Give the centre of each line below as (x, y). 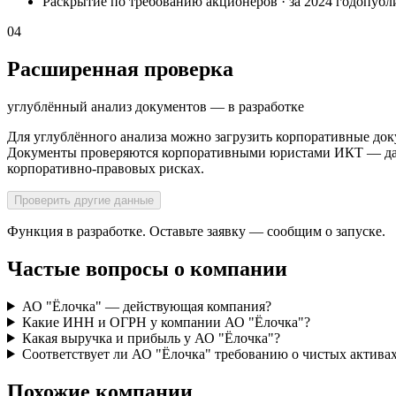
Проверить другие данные (84, 200)
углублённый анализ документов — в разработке (156, 106)
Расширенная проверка (120, 69)
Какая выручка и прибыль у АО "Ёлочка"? (151, 338)
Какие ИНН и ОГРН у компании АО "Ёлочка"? (166, 322)
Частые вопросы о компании (147, 268)
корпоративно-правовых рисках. (106, 168)
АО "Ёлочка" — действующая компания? (146, 306)
